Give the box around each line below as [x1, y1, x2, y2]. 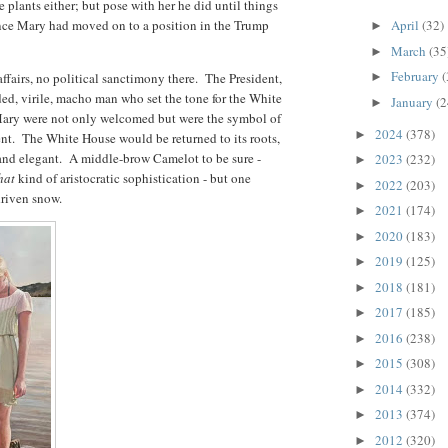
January [390, 92, 436, 111]
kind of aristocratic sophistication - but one [18, 168, 251, 187]
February [390, 67, 442, 86]
